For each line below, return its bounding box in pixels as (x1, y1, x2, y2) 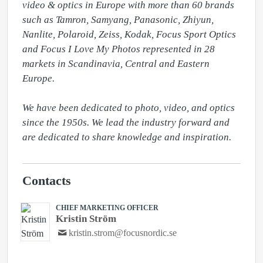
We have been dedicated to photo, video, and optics (22, 102, 235, 113)
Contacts (22, 174, 71, 188)
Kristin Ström (56, 213, 116, 224)
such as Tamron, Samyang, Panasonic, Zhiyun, (22, 14, 214, 25)
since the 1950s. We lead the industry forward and (22, 117, 230, 128)
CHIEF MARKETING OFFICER (56, 204, 159, 212)
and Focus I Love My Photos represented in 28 (22, 43, 215, 55)
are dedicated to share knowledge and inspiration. (22, 131, 231, 143)
